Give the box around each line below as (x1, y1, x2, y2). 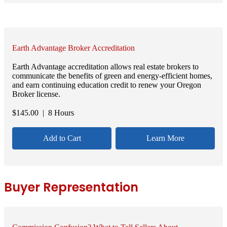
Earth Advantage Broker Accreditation (12, 43, 135, 52)
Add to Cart (43, 134, 81, 143)
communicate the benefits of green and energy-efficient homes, (12, 71, 212, 80)
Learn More (146, 134, 184, 143)
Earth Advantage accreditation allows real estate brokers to (12, 62, 199, 71)
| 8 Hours (39, 108, 74, 118)
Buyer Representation (4, 179, 138, 196)
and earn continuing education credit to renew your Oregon (12, 80, 201, 89)
